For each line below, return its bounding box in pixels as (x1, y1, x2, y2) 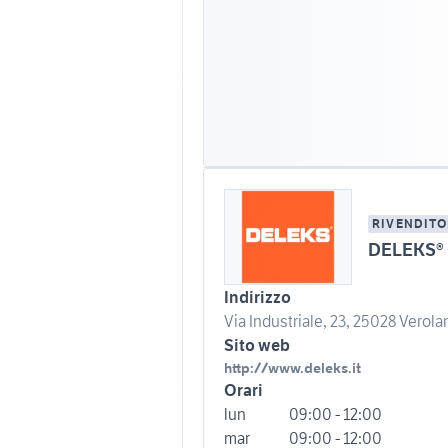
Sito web (224, 334, 290, 355)
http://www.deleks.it (224, 358, 361, 377)
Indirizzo (224, 286, 291, 307)
